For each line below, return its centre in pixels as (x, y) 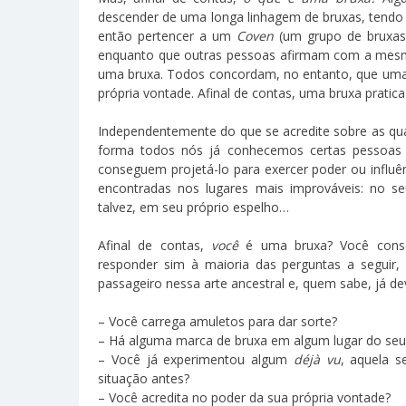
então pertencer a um (167, 35)
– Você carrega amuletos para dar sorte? (217, 321)
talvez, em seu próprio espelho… (193, 207)
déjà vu (317, 359)
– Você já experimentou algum (196, 359)
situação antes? (144, 378)
